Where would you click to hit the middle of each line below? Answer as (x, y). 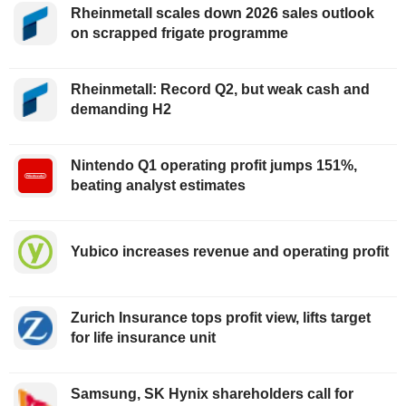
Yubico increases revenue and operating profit (230, 251)
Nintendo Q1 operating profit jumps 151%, (214, 165)
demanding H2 (121, 109)
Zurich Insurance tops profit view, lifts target (221, 317)
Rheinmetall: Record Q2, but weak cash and (220, 89)
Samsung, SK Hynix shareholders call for (212, 393)
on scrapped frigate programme (179, 33)
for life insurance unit (143, 337)
